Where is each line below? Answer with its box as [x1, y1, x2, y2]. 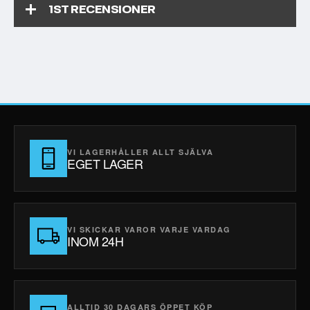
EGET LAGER [67, 154, 143, 172]
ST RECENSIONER [53, 1, 156, 18]
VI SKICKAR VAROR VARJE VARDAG [67, 224, 231, 235]
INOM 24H [67, 231, 124, 250]
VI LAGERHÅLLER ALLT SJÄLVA [67, 146, 213, 157]
